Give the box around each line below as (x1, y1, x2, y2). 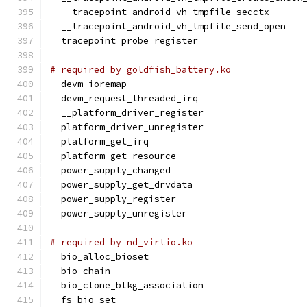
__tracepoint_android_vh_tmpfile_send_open (50, 21, 286, 32)
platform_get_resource (50, 150, 176, 162)
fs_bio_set (50, 294, 116, 306)
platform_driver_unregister (50, 121, 204, 133)
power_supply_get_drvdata (50, 179, 193, 191)
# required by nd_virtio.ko (50, 236, 193, 248)
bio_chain (50, 265, 110, 277)
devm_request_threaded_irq (50, 93, 198, 104)
